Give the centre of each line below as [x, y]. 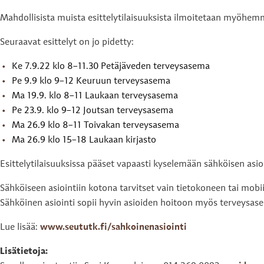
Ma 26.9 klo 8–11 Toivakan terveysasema [95, 125]
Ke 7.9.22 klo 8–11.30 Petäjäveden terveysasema [111, 66]
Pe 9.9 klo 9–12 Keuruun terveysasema [91, 81]
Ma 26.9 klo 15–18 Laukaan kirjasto [84, 140]
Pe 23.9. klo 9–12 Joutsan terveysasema [93, 110]
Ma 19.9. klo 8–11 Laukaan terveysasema [95, 96]
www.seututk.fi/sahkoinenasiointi [113, 227]
